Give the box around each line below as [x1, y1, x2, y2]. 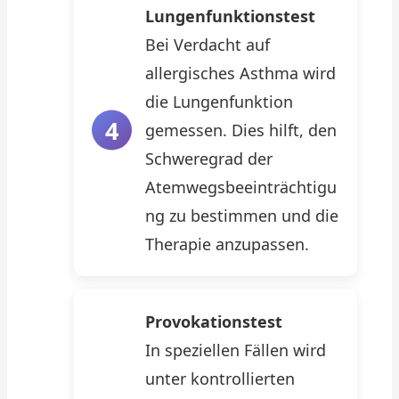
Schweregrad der [145, 148, 273, 169]
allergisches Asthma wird [145, 62, 336, 84]
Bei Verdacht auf [145, 34, 270, 55]
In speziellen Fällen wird [145, 339, 326, 361]
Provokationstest [145, 311, 282, 332]
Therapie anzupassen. [145, 233, 309, 255]
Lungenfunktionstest [145, 5, 315, 27]
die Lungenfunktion [145, 91, 293, 112]
